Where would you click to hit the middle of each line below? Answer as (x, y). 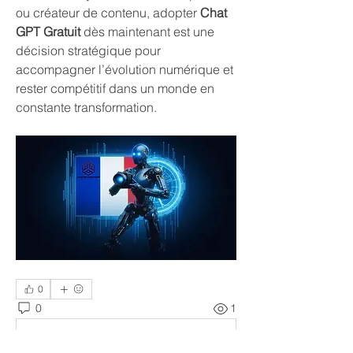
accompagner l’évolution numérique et (124, 69)
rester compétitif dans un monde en (115, 88)
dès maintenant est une (147, 32)
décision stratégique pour (88, 50)
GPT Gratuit (48, 32)
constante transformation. (86, 107)
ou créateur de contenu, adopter (108, 13)
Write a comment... (76, 340)
